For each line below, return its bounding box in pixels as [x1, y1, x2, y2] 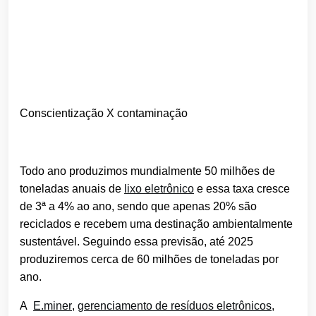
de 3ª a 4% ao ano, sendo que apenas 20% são [20, 200, 257, 213]
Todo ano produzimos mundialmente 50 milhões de [20, 165, 275, 178]
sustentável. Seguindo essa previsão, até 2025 [20, 236, 253, 248]
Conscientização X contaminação [20, 107, 188, 120]
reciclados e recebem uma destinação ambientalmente [20, 218, 293, 231]
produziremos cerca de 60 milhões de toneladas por [20, 253, 279, 266]
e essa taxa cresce [194, 183, 290, 195]
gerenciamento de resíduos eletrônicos [78, 300, 272, 312]
